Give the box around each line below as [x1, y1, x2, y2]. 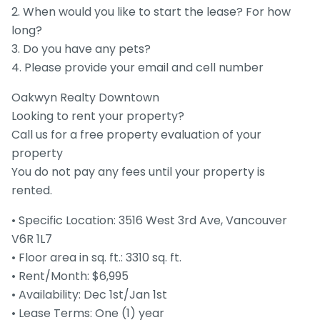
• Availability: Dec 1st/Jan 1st [11, 286, 167, 303]
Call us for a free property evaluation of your [11, 126, 261, 143]
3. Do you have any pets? [11, 41, 151, 57]
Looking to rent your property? [11, 108, 184, 124]
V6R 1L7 [11, 231, 52, 247]
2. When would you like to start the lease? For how [11, 4, 291, 20]
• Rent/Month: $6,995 [11, 268, 129, 284]
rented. [11, 182, 52, 199]
